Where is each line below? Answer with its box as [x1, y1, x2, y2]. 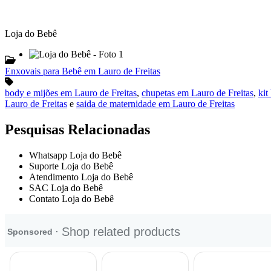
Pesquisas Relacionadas [5, 121, 150, 137]
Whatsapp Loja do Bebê [29, 149, 122, 160]
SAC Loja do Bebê [29, 182, 103, 193]
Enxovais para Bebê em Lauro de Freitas [5, 65, 160, 76]
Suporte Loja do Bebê [29, 160, 113, 171]
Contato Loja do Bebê [29, 193, 114, 204]
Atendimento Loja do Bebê [29, 171, 133, 182]
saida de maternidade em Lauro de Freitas [76, 98, 235, 109]
